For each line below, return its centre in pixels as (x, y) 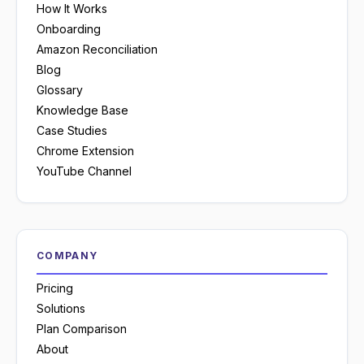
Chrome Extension (85, 151)
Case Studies (72, 131)
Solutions (61, 309)
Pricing (55, 288)
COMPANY (67, 256)
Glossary (60, 90)
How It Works (72, 9)
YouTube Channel (84, 171)
